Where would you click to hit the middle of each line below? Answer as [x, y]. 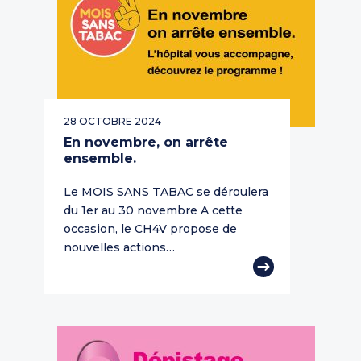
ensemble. [100, 159]
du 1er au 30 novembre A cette [153, 211]
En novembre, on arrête [146, 143]
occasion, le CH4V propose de [150, 229]
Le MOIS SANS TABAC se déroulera [166, 192]
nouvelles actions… [119, 248]
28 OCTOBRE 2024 [112, 122]
